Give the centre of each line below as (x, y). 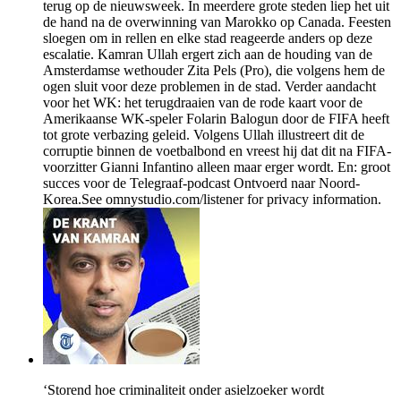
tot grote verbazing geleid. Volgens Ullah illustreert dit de (204, 135)
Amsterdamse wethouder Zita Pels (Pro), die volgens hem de (214, 71)
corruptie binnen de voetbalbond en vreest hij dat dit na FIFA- (217, 151)
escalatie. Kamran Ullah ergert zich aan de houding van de (208, 55)
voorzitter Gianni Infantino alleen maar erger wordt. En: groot (217, 167)
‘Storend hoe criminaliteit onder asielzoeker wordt (183, 390)
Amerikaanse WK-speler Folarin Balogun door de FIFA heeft (216, 119)
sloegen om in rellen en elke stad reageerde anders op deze (208, 38)
